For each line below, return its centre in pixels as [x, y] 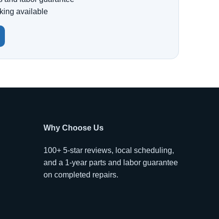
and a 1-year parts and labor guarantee [111, 162]
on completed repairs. [81, 175]
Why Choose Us [74, 128]
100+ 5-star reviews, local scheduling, [109, 150]
